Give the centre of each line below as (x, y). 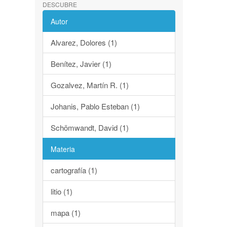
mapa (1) (65, 213)
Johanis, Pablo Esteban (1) (95, 106)
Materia (63, 149)
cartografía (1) (74, 170)
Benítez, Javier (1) (81, 64)
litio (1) (61, 191)
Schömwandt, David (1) (89, 127)
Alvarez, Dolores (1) (84, 42)
